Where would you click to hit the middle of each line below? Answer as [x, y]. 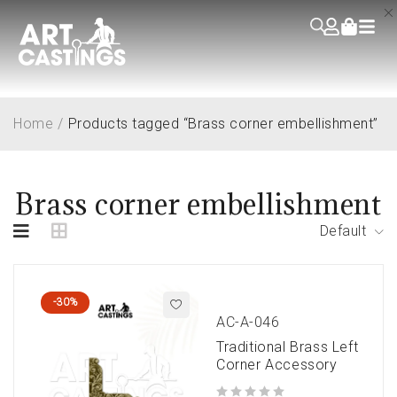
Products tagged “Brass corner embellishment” [223, 123]
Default [343, 230]
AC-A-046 [248, 323]
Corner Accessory [277, 365]
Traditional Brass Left [288, 347]
